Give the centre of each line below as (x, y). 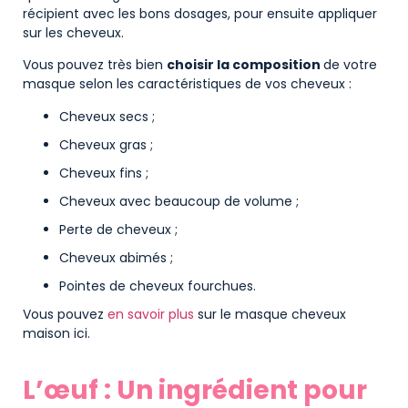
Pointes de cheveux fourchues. (158, 286)
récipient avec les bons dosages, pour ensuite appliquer (200, 13)
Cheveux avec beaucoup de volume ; (179, 201)
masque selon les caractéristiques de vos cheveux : (187, 84)
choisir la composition (245, 65)
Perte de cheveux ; (118, 229)
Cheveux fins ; (104, 173)
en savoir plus (151, 314)
